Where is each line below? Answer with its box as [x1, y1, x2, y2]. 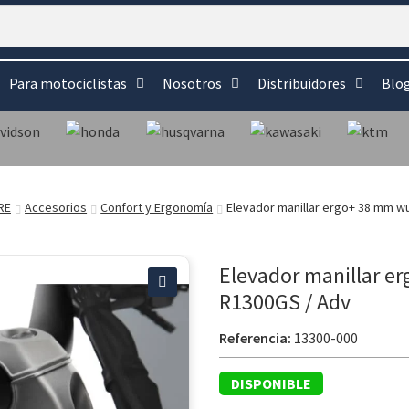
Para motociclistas [9, 74, 127, 92]
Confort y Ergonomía [100, 198, 214, 215]
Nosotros [163, 74, 222, 92]
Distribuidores [257, 74, 346, 92]
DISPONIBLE [230, 373, 311, 393]
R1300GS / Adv [219, 287, 351, 316]
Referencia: [219, 328, 291, 347]
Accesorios [25, 198, 88, 215]
